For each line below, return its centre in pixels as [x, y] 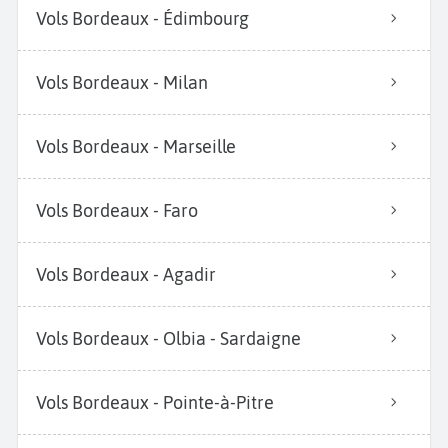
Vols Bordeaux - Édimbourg [142, 18]
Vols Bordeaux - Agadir [126, 274]
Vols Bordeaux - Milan [122, 82]
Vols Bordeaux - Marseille [136, 146]
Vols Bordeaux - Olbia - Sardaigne [168, 338]
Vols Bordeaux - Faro [117, 210]
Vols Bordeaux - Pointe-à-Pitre [155, 402]
